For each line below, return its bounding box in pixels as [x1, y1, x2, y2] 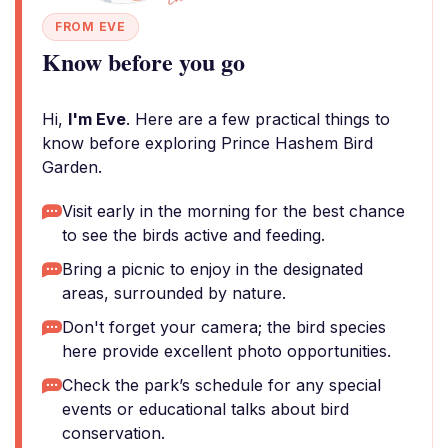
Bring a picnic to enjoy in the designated [62, 259, 363, 279]
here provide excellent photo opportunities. [62, 341, 391, 361]
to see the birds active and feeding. [62, 225, 325, 245]
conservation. [62, 423, 165, 443]
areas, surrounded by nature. [62, 283, 286, 303]
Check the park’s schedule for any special [62, 375, 381, 395]
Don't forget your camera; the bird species [62, 317, 386, 337]
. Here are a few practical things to [126, 109, 390, 129]
